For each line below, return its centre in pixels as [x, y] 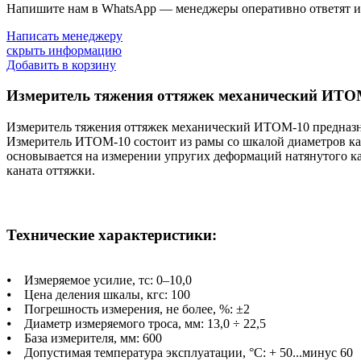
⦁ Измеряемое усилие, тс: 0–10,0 [99, 280]
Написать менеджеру [64, 35]
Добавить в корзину [61, 64]
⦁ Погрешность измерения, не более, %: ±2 [128, 309]
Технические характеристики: [112, 234]
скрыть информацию [64, 50]
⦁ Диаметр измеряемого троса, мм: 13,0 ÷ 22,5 [136, 324]
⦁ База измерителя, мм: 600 [84, 338]
